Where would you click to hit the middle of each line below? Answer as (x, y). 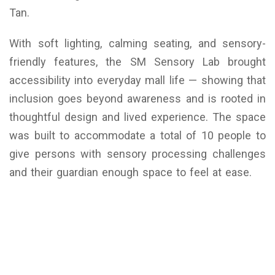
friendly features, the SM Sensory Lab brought (137, 61)
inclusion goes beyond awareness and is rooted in (137, 98)
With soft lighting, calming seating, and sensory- (137, 43)
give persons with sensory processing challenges (137, 153)
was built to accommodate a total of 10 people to (137, 135)
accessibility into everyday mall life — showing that (137, 80)
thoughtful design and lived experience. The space (137, 117)
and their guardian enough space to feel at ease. (130, 172)
